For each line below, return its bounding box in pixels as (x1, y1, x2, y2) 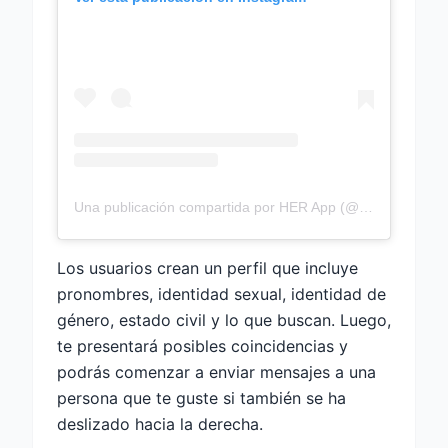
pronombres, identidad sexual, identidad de (57, 283, 386, 304)
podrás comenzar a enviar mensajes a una (57, 361, 376, 382)
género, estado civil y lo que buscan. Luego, (57, 309, 391, 330)
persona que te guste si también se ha (57, 387, 346, 408)
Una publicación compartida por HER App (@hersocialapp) (359, 198, 373, 215)
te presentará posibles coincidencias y (57, 335, 348, 356)
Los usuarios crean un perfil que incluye (57, 257, 358, 278)
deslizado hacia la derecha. (57, 413, 263, 434)
